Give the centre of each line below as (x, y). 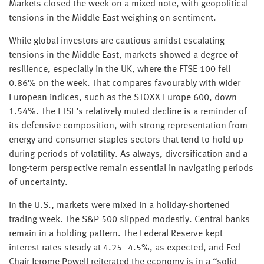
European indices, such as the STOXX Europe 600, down (123, 98)
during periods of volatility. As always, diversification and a (128, 154)
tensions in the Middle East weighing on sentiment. (113, 18)
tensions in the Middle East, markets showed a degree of (123, 55)
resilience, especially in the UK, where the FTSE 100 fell (120, 70)
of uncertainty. (38, 183)
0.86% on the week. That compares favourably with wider (125, 84)
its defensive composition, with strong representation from (128, 126)
